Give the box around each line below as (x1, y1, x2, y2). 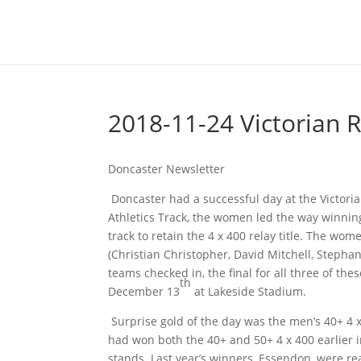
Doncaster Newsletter (108, 161, 226, 176)
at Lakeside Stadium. (191, 284, 307, 299)
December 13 (108, 284, 180, 299)
